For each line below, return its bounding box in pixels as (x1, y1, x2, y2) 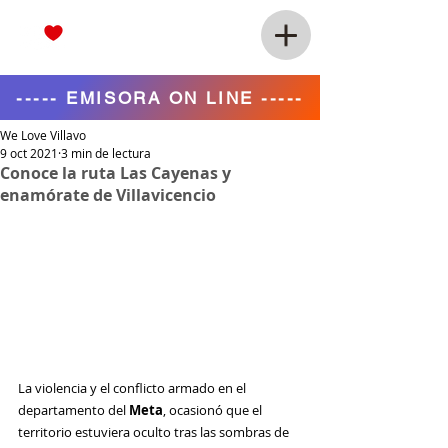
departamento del (18, 401, 126, 419)
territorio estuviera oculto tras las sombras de (18, 423, 292, 441)
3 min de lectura (61, 145, 151, 161)
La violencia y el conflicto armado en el (18, 379, 249, 397)
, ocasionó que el (163, 401, 265, 419)
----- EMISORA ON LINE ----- (16, 87, 304, 108)
